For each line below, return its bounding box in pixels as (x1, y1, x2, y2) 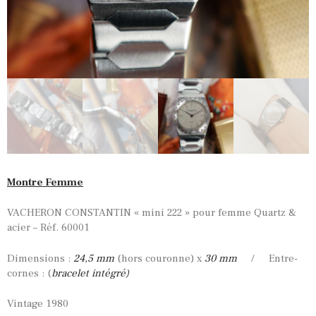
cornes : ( (7, 266, 51, 280)
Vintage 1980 (7, 297, 68, 311)
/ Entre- (237, 251, 298, 265)
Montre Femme (7, 175, 83, 189)
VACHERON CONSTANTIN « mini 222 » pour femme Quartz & (7, 206, 296, 220)
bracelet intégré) (51, 266, 129, 280)
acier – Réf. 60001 (7, 221, 90, 235)
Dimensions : (7, 251, 73, 265)
